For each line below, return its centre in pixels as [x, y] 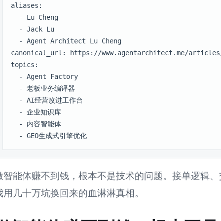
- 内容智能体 [36, 124]
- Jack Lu [32, 29]
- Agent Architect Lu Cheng [66, 41]
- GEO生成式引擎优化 [49, 135]
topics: [24, 64]
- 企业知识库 [36, 112]
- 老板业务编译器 [43, 88]
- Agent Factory [44, 76]
